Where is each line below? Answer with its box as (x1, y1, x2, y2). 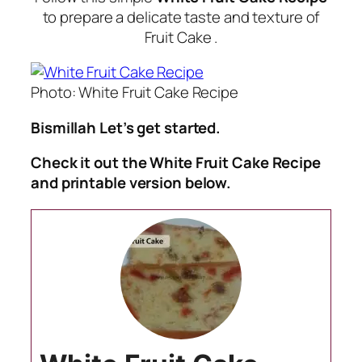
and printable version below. (31, 172, 232, 194)
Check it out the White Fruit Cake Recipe (31, 152, 321, 174)
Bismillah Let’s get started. (31, 116, 221, 138)
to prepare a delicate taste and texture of (42, 6, 320, 27)
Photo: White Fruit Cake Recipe (31, 82, 238, 103)
